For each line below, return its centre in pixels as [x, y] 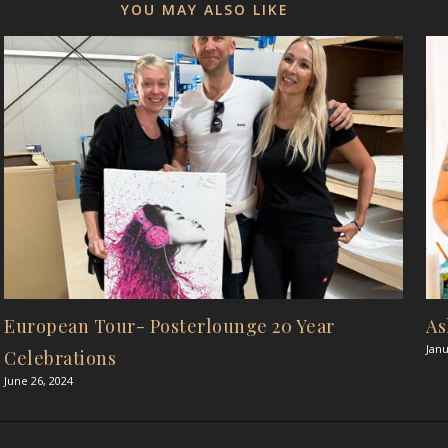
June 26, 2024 [38, 381]
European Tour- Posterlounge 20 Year [169, 326]
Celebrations [60, 358]
